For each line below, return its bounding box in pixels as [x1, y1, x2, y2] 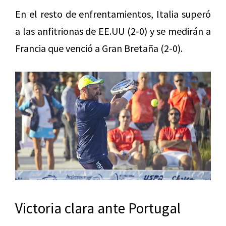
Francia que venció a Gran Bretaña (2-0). [15, 41, 183, 54]
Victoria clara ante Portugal [15, 199, 181, 218]
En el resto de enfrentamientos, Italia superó [15, 7, 211, 20]
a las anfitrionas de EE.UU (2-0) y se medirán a [15, 24, 211, 37]
